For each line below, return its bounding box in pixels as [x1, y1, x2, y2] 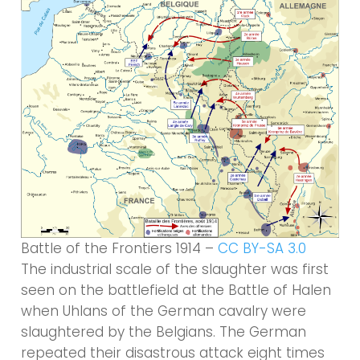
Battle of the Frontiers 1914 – [21, 238, 219, 258]
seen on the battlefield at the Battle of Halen [21, 280, 332, 300]
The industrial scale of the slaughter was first [21, 259, 329, 279]
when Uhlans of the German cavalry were [21, 301, 307, 321]
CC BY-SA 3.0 [218, 238, 307, 258]
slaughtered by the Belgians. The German [21, 321, 307, 342]
